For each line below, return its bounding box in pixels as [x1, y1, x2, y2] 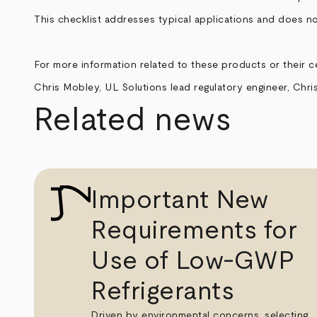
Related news [34, 104, 231, 137]
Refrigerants [91, 278, 235, 304]
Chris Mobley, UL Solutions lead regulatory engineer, [34, 82, 293, 93]
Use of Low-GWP [91, 248, 295, 274]
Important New [91, 187, 269, 213]
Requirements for [91, 217, 298, 243]
